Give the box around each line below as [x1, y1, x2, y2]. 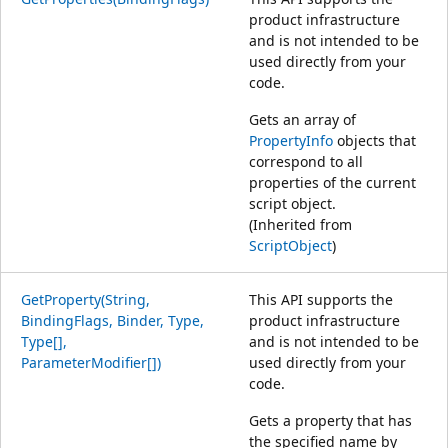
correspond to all [249, 151, 363, 171]
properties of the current [249, 172, 416, 192]
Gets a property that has [249, 410, 412, 430]
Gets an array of [249, 109, 356, 129]
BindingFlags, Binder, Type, [21, 310, 204, 330]
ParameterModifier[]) [21, 352, 161, 372]
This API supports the [249, 289, 393, 309]
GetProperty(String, [21, 289, 150, 309]
